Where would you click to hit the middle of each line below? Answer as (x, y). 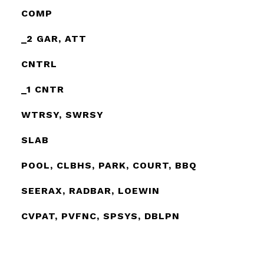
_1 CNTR (42, 89)
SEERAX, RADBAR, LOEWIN (90, 191)
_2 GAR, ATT (54, 39)
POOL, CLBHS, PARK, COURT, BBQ (109, 165)
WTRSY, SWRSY (62, 115)
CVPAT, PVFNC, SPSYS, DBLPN (100, 216)
